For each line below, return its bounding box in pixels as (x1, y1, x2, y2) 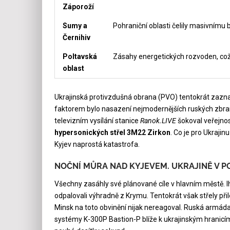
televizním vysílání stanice (54, 116, 140, 125)
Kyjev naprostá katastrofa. (54, 140, 140, 148)
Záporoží (62, 2, 94, 11)
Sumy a (62, 21, 87, 30)
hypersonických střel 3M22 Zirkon (54, 128, 170, 137)
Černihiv (62, 33, 90, 42)
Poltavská (62, 52, 97, 61)
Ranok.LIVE (140, 116, 176, 125)
